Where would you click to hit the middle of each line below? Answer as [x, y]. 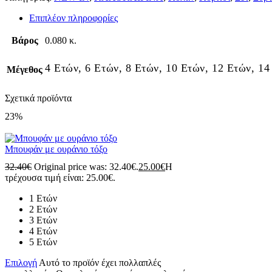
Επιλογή [21, 262]
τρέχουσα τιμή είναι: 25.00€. [60, 177]
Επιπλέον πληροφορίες [73, 18]
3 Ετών [43, 220]
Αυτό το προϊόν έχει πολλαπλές [100, 262]
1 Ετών [43, 198]
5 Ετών [43, 242]
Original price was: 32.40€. [86, 166]
